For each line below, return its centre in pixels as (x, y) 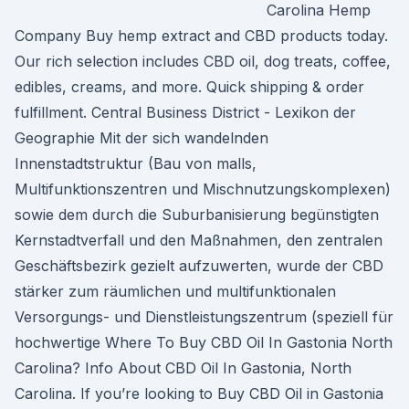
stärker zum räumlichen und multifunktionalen (175, 291)
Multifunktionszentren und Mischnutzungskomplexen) (203, 189)
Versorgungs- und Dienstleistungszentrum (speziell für (204, 317)
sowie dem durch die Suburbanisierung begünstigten (197, 215)
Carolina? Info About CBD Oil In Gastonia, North (183, 368)
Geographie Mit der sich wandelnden (142, 138)
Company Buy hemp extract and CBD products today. (201, 36)
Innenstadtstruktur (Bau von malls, (136, 163)
